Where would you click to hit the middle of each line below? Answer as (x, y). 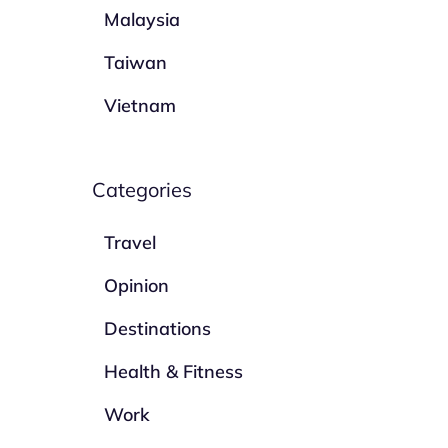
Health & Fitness (174, 371)
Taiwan (136, 62)
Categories (142, 189)
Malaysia (142, 19)
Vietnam (140, 105)
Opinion (137, 285)
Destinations (158, 328)
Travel (130, 242)
